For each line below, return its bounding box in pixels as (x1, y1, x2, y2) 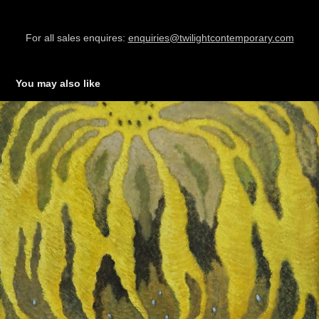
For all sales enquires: (25, 32, 128, 44)
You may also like (16, 78, 101, 90)
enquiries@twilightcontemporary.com (127, 32, 294, 44)
